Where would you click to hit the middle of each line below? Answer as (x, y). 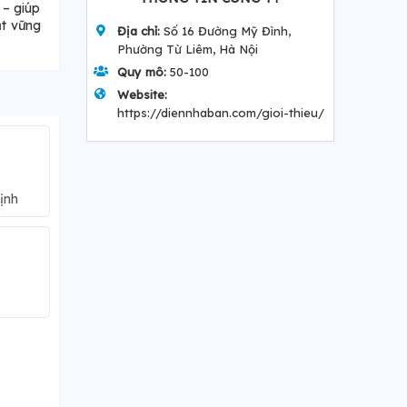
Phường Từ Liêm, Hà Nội (187, 50)
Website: (142, 95)
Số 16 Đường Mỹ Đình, (225, 31)
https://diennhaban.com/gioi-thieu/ (220, 113)
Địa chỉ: (138, 31)
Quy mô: (141, 72)
